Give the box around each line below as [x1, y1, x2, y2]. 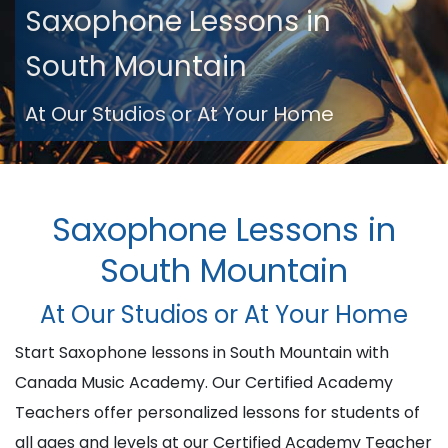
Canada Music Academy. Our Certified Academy [15, 371, 393, 394]
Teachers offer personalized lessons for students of [15, 401, 420, 424]
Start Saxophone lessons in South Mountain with [15, 341, 389, 364]
